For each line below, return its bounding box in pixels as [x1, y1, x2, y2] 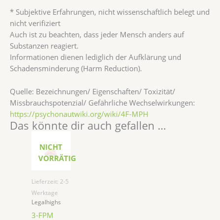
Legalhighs [31, 198, 61, 207]
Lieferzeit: [31, 178, 60, 186]
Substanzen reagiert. [10, 41, 79, 51]
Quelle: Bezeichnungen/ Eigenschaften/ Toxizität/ [10, 86, 175, 96]
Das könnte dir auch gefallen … [10, 118, 166, 133]
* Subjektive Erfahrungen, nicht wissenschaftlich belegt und [10, 7, 210, 17]
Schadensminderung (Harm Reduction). [10, 63, 142, 74]
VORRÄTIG [38, 153, 77, 163]
